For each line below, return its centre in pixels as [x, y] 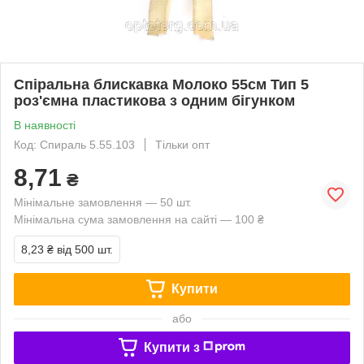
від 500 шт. [85, 249]
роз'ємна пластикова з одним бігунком [154, 100]
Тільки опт [182, 144]
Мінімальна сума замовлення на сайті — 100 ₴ [139, 219]
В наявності [45, 125]
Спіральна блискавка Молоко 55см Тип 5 [161, 84]
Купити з [171, 347]
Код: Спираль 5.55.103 [74, 144]
